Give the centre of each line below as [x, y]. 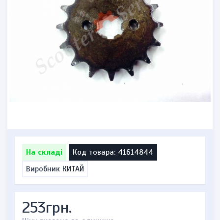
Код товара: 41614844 [113, 152]
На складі [44, 152]
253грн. [47, 207]
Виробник [44, 169]
